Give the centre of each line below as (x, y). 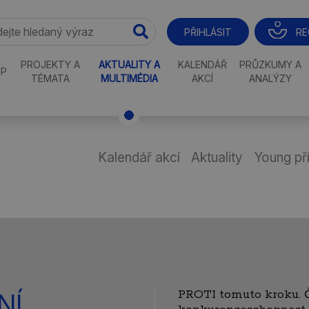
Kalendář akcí (139, 157)
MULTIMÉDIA (129, 78)
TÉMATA (50, 78)
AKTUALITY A (129, 64)
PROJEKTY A (50, 64)
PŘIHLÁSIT (208, 32)
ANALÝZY (271, 78)
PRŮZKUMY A (271, 64)
